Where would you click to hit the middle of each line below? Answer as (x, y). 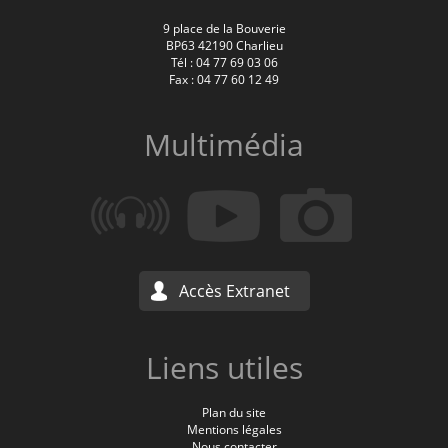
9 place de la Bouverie (224, 28)
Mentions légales (234, 429)
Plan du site (234, 412)
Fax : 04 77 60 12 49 (224, 79)
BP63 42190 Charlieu (224, 45)
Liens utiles (224, 367)
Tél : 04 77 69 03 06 (224, 62)
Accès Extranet (234, 290)
